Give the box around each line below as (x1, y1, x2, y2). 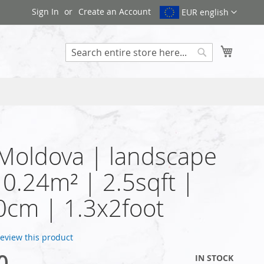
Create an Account (78, 6, 151, 17)
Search (202, 61, 229, 73)
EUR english (181, 6, 229, 18)
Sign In (32, 6, 60, 17)
